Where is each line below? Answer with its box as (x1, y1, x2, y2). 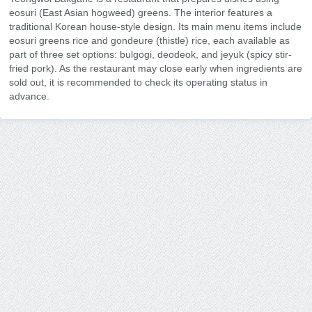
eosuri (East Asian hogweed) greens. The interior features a (9, 6, 272, 18)
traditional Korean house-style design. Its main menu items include (9, 20, 302, 32)
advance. (9, 90, 49, 102)
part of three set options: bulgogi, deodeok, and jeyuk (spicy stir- (9, 48, 292, 60)
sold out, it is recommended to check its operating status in (9, 76, 267, 88)
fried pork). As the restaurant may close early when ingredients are (9, 62, 302, 74)
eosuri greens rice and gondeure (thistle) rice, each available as (9, 34, 290, 46)
